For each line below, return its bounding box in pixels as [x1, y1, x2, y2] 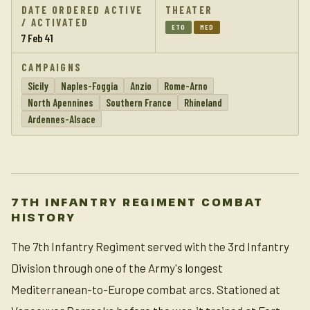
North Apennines [28, 96, 93, 109]
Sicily [28, 80, 48, 92]
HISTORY [11, 210, 76, 225]
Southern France [106, 96, 172, 109]
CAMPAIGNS [21, 61, 82, 73]
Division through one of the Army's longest [11, 261, 223, 275]
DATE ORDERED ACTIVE [21, 3, 143, 16]
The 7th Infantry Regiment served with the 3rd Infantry [11, 239, 289, 253]
